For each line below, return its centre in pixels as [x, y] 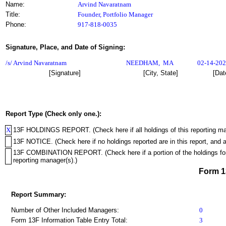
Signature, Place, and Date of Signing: [65, 47]
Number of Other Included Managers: [65, 210]
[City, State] [161, 73]
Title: [13, 14]
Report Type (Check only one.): [53, 114]
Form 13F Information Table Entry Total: [69, 220]
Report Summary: [39, 194]
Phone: [16, 24]
